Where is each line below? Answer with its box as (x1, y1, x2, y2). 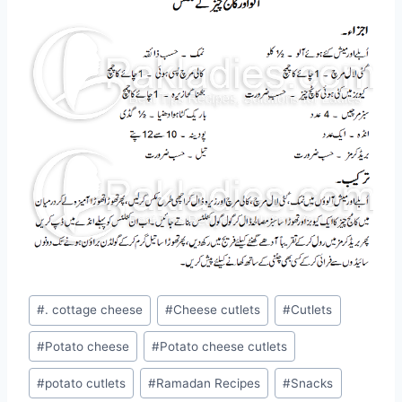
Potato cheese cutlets (160, 338, 288, 354)
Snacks (291, 375, 334, 390)
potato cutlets (45, 375, 127, 390)
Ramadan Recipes (156, 375, 261, 390)
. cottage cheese (45, 302, 144, 318)
